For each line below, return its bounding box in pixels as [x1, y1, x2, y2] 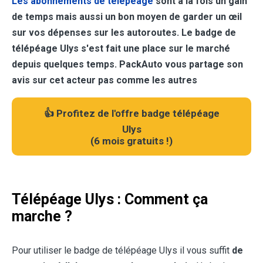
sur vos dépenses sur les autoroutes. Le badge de [12, 27, 236, 39]
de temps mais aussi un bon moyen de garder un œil [12, 11, 242, 23]
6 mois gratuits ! [94, 135, 169, 147]
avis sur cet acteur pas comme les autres [12, 75, 197, 86]
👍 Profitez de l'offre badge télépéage [43, 107, 220, 120]
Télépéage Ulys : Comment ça [12, 191, 208, 208]
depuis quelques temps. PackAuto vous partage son [12, 59, 243, 70]
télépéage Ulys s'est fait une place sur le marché [12, 43, 230, 55]
